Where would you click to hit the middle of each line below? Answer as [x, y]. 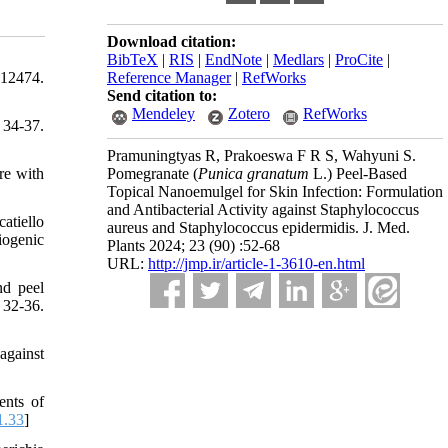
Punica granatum [253, 173]
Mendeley [163, 113]
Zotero [249, 113]
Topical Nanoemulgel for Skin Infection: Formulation [275, 191]
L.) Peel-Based [358, 173]
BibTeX [132, 59]
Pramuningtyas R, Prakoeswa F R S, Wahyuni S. [261, 155]
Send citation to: [162, 95]
